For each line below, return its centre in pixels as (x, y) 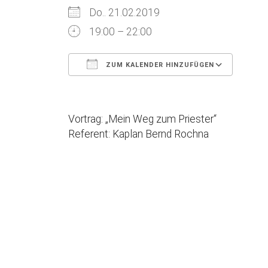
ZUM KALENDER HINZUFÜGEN (159, 65)
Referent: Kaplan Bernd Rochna (138, 134)
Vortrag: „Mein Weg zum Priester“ (142, 119)
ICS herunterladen (130, 88)
